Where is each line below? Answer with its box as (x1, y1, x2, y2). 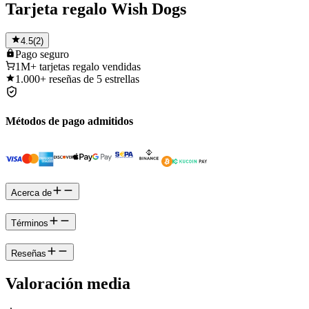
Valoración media (6, 274, 130, 292)
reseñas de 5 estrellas (49, 72, 139, 85)
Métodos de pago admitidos (6, 115, 133, 128)
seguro (40, 48, 69, 60)
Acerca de (11, 188, 52, 199)
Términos (11, 217, 48, 228)
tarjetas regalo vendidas (39, 60, 141, 72)
